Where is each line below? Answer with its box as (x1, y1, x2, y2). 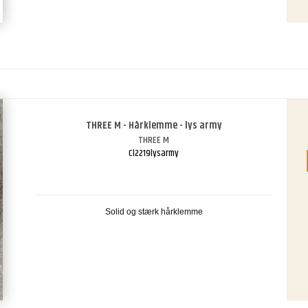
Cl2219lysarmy (129, 145, 179, 161)
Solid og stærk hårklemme (104, 206, 203, 217)
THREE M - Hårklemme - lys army (85, 118, 222, 134)
